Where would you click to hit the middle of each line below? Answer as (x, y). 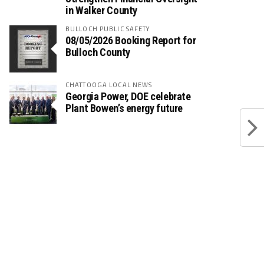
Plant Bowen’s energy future (124, 108)
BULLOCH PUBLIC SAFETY (108, 28)
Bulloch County (98, 52)
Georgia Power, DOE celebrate (128, 96)
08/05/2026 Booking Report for (131, 40)
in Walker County (102, 10)
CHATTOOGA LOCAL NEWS (109, 84)
